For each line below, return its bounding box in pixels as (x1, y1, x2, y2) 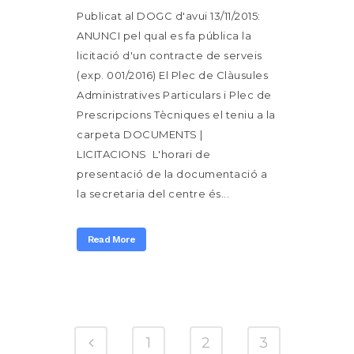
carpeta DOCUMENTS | (77, 128, 203, 141)
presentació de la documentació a (77, 168, 267, 180)
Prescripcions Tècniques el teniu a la (77, 108, 276, 121)
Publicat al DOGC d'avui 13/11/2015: (77, 9, 261, 22)
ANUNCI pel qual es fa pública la (77, 29, 251, 42)
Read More (88, 234, 135, 245)
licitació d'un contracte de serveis (77, 49, 262, 62)
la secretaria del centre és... (77, 187, 229, 200)
